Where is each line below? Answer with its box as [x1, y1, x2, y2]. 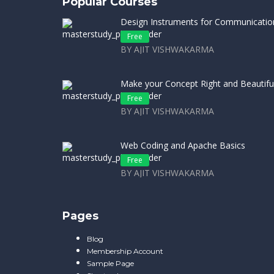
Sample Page [87, 259, 134, 268]
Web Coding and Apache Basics [120, 139, 245, 151]
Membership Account [87, 246, 163, 256]
